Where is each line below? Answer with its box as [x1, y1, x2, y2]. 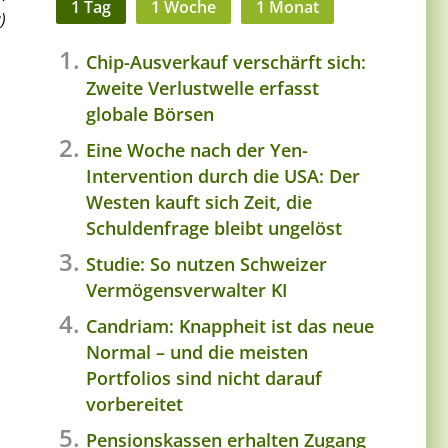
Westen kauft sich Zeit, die [86, 189, 312, 214]
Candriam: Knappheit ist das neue [86, 313, 374, 338]
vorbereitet [86, 391, 183, 416]
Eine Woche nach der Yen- [86, 137, 308, 162]
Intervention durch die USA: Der [86, 163, 360, 188]
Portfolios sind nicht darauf [86, 365, 322, 390]
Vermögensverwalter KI [86, 277, 288, 302]
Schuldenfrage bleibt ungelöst [86, 215, 342, 240]
